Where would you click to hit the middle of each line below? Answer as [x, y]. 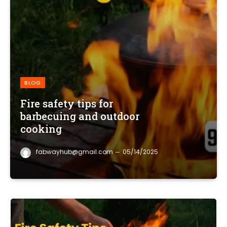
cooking [41, 129]
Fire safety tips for [67, 104]
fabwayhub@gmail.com [75, 152]
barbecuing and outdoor [80, 116]
